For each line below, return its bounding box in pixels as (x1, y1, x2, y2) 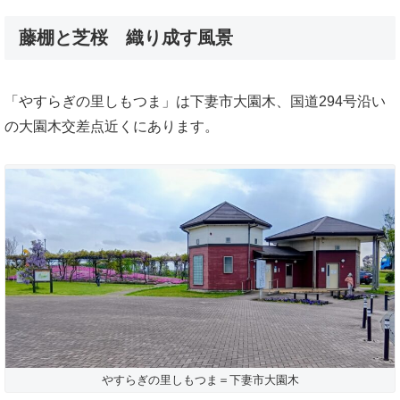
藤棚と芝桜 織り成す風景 (19, 28, 233, 48)
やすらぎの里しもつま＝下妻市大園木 (101, 372, 299, 387)
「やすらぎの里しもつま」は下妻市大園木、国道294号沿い (4, 93, 386, 109)
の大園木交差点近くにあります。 (4, 118, 219, 134)
